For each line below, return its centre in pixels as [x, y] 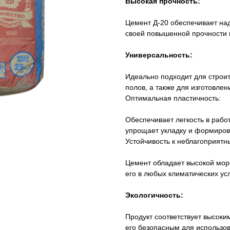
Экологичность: [154, 195]
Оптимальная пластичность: [173, 98]
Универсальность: [159, 55]
